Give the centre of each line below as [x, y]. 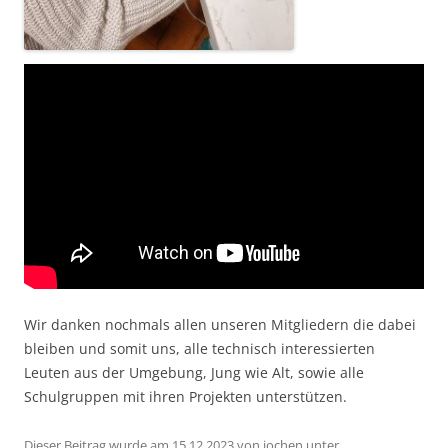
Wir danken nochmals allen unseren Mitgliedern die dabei [220, 324]
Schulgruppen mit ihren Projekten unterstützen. [185, 396]
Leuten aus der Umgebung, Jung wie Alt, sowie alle [194, 372]
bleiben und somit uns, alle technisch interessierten [199, 348]
